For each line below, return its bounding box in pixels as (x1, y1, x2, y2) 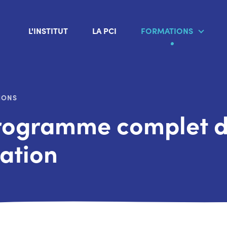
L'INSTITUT (28, 25, 68, 36)
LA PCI (92, 25, 117, 36)
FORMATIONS (141, 25, 194, 36)
